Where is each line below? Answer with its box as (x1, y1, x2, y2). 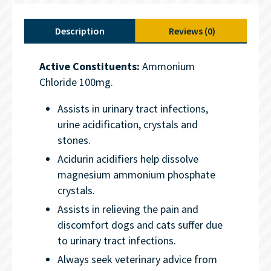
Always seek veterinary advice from (57, 252, 217, 266)
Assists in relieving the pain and (57, 202, 198, 216)
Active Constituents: (39, 59, 140, 73)
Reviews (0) (168, 25, 215, 37)
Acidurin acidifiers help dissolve (57, 152, 198, 166)
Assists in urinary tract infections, (57, 102, 208, 116)
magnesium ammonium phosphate (57, 168, 215, 181)
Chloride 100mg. (39, 75, 113, 89)
